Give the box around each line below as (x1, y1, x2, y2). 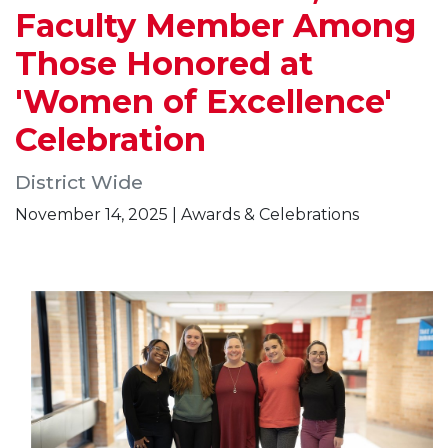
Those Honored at (15, 44, 313, 83)
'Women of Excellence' (15, 82, 392, 121)
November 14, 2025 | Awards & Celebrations (15, 205, 359, 224)
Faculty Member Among (15, 6, 416, 45)
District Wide (15, 170, 143, 194)
